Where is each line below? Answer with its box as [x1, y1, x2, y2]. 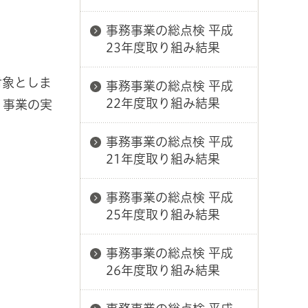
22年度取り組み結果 [106, 97, 220, 109]
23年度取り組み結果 [106, 41, 220, 54]
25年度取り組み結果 [106, 208, 220, 221]
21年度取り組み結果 [106, 153, 220, 165]
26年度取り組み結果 [106, 264, 220, 276]
